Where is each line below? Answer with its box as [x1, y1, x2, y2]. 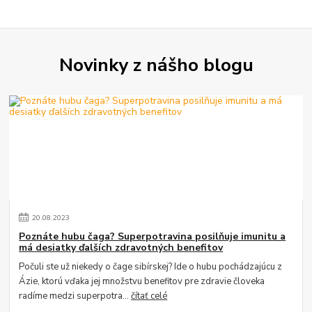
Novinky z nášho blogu [58, 52, 253, 77]
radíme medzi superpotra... [19, 289, 132, 302]
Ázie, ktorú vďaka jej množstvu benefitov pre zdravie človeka [19, 274, 265, 288]
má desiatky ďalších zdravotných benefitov [19, 241, 224, 255]
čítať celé [131, 289, 168, 302]
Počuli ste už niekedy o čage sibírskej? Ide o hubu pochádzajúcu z [19, 260, 283, 273]
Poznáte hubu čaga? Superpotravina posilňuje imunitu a [19, 230, 286, 244]
